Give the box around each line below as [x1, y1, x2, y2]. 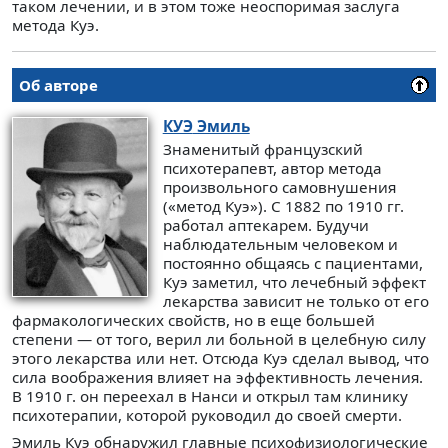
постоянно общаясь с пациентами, [162, 253, 423, 274]
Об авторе [19, 74, 98, 95]
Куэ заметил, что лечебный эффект [162, 272, 426, 293]
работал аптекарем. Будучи [162, 215, 369, 236]
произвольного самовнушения [162, 177, 396, 198]
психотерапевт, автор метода [162, 158, 382, 179]
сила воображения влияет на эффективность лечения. [12, 367, 423, 388]
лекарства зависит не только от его [162, 291, 429, 312]
